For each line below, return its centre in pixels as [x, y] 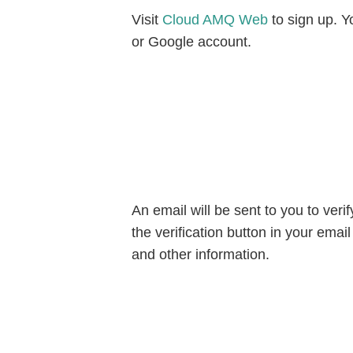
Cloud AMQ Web [214, 20]
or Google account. [192, 42]
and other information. [203, 255]
